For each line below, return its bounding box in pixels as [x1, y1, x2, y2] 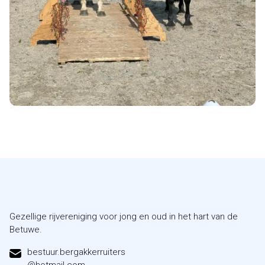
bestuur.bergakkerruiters [27, 247, 125, 258]
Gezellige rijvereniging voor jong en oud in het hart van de [9, 211, 238, 222]
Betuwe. [9, 224, 42, 235]
